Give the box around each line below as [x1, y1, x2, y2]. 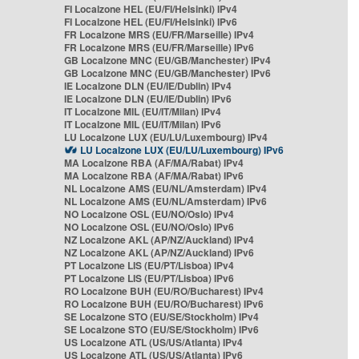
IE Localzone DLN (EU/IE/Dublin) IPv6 [64, 91, 232, 106]
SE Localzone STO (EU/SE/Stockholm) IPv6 [64, 322, 259, 337]
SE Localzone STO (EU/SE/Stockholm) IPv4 [64, 309, 259, 324]
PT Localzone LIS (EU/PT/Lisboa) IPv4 [64, 258, 234, 272]
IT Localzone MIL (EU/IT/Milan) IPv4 [64, 104, 221, 119]
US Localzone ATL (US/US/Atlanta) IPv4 [64, 335, 243, 349]
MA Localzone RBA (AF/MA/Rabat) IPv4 [64, 155, 244, 170]
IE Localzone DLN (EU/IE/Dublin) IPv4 [64, 79, 232, 93]
